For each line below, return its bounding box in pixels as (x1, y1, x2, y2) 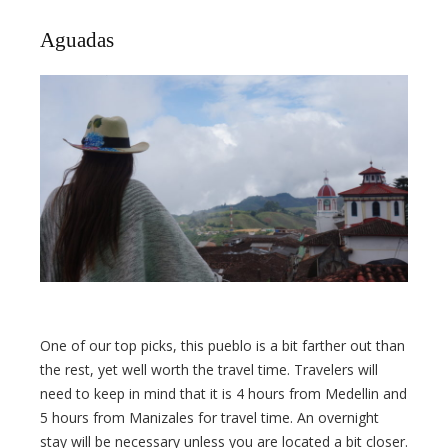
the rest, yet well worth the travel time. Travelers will (40, 360, 378, 380)
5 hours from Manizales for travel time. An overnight (40, 408, 379, 428)
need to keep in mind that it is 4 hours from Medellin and (40, 384, 407, 404)
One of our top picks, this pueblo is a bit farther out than (40, 336, 405, 356)
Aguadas (40, 27, 114, 52)
